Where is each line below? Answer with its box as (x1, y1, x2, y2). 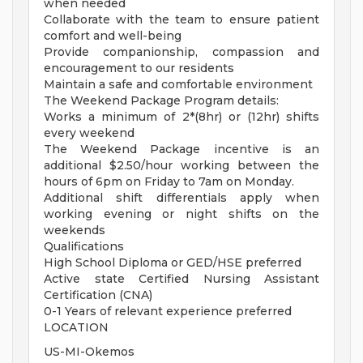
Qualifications (44, 239, 124, 254)
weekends (44, 223, 105, 238)
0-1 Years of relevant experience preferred (44, 304, 292, 319)
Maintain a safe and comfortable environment (44, 77, 313, 92)
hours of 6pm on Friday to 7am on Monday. (44, 174, 294, 190)
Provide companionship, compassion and (44, 45, 319, 60)
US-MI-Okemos (44, 344, 135, 360)
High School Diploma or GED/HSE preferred (44, 255, 301, 271)
